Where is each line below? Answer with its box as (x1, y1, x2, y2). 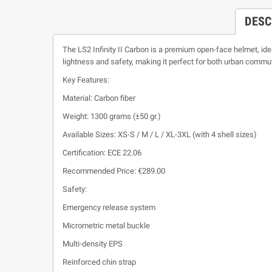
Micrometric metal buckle (63, 221, 150, 230)
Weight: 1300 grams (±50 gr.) (63, 112, 161, 121)
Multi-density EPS (63, 239, 123, 248)
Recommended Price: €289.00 (63, 166, 165, 175)
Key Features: (63, 75, 109, 84)
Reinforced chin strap (63, 257, 136, 267)
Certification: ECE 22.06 (63, 148, 141, 157)
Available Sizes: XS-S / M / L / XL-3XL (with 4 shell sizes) (63, 130, 257, 139)
